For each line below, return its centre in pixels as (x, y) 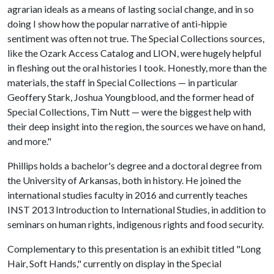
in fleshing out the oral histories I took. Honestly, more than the (137, 68)
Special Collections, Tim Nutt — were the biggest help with (129, 112)
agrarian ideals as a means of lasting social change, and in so (131, 9)
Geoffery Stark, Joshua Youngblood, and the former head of (131, 97)
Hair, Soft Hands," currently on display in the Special (114, 263)
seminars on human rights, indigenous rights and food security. (136, 224)
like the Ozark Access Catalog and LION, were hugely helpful (134, 53)
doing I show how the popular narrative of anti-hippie (117, 24)
